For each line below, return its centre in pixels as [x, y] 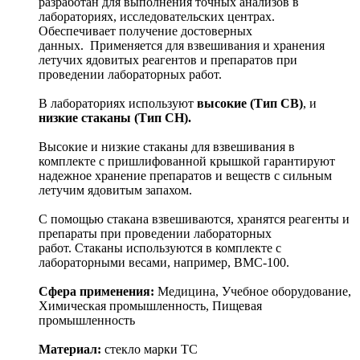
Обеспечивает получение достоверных [145, 31]
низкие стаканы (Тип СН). [115, 118]
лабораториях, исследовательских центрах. [157, 17]
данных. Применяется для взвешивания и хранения [182, 46]
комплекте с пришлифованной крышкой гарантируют [187, 162]
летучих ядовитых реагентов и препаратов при [168, 60]
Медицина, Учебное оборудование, [253, 292]
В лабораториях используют [118, 104]
